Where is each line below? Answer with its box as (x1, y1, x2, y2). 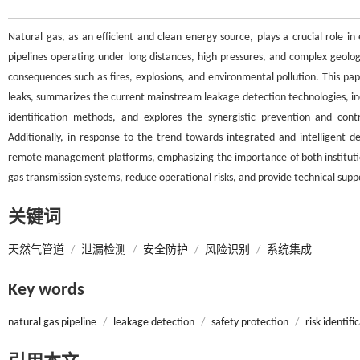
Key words (8, 281, 84, 300)
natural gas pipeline (8, 317, 96, 329)
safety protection (211, 317, 288, 329)
